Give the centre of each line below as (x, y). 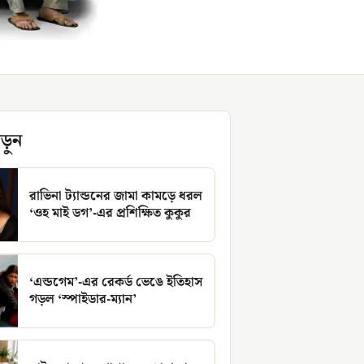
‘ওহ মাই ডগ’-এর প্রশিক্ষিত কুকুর (110, 214)
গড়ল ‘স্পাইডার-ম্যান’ (83, 300)
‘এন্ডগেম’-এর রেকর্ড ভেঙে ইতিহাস (116, 283)
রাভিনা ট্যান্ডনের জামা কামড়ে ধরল (116, 197)
